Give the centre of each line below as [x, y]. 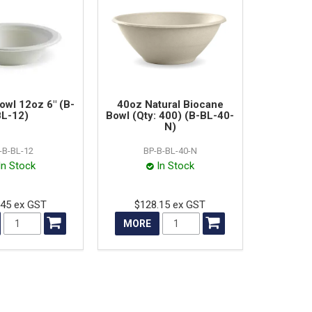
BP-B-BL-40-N [170, 150]
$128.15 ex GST [170, 204]
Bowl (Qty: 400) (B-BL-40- [170, 115]
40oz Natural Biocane [170, 104]
